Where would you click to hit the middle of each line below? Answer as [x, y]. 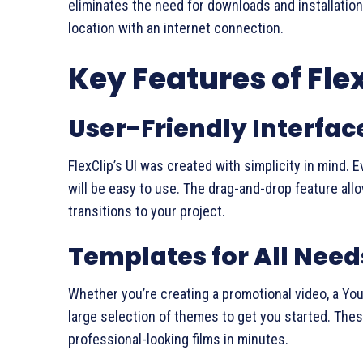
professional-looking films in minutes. [178, 340]
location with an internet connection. [176, 28]
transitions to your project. [147, 211]
